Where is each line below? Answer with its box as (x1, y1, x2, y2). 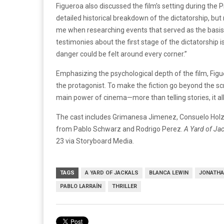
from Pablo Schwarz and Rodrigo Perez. (56, 125, 184, 133)
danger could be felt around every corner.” (56, 50, 187, 58)
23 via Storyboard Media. (56, 137, 134, 145)
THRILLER (112, 183, 137, 190)
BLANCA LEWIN (149, 169, 188, 176)
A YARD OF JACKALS (85, 169, 138, 176)
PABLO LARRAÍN (60, 183, 101, 190)
